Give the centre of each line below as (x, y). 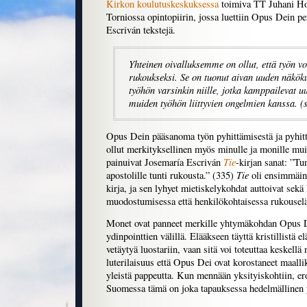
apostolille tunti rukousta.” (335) (171, 175)
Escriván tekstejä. (141, 30)
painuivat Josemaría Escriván (165, 162)
